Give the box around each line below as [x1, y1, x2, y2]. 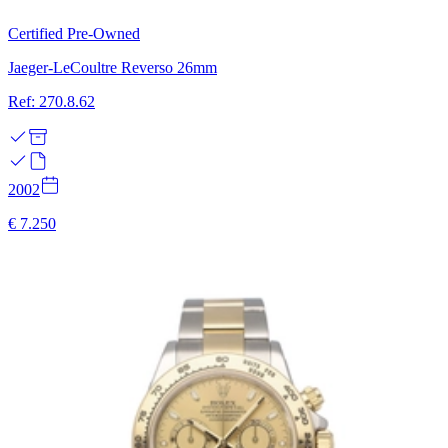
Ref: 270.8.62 [8, 92, 95, 110]
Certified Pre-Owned [8, 24, 140, 42]
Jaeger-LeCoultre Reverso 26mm [8, 58, 217, 76]
